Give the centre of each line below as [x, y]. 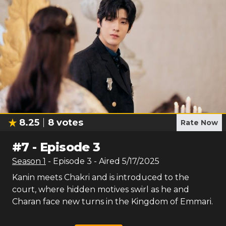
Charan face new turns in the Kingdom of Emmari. [112, 202]
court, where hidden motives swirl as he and [101, 189]
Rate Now [199, 123]
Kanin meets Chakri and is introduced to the [101, 177]
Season [27, 161]
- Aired [106, 161]
